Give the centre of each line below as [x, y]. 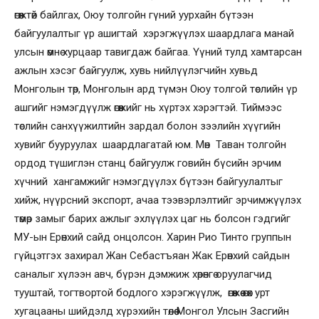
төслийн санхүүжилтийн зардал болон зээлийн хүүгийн [147, 126]
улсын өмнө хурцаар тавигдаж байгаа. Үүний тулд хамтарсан [158, 52]
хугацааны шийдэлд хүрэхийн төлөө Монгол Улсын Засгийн [152, 311]
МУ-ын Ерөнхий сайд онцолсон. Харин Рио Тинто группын [153, 237]
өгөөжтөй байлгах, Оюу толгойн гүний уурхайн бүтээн [134, 15]
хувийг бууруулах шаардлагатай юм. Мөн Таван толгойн [150, 144]
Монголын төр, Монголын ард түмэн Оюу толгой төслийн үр [156, 89]
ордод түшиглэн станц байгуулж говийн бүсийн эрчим [148, 163]
